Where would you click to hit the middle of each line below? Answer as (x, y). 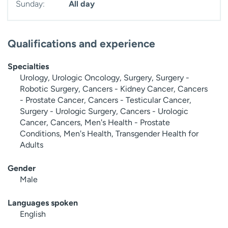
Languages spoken (43, 203)
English (33, 214)
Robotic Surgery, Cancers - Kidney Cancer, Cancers (114, 89)
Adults (32, 145)
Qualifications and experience (81, 44)
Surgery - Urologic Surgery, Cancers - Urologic (104, 111)
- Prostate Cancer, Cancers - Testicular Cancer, (106, 100)
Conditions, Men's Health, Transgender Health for (109, 134)
